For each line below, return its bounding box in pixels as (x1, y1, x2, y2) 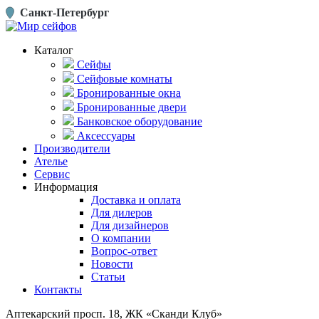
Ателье (34, 155, 68, 167)
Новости (91, 258, 133, 270)
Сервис (34, 168, 70, 180)
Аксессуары (77, 130, 135, 142)
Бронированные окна (77, 87, 181, 99)
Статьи (91, 271, 125, 283)
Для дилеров (91, 206, 152, 219)
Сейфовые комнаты (77, 73, 172, 85)
